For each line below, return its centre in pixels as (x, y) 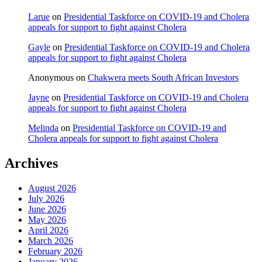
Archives (31, 163)
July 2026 (46, 198)
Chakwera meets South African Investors (163, 77)
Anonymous (51, 77)
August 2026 (52, 188)
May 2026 (47, 219)
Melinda (43, 127)
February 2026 (55, 251)
